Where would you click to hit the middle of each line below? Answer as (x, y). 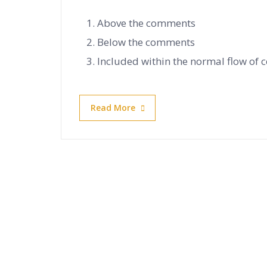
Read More (113, 108)
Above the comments (146, 23)
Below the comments (146, 42)
